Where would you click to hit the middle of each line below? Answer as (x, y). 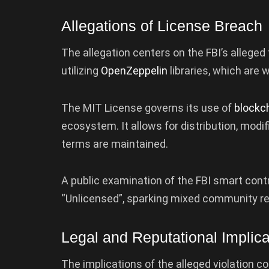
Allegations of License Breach (162, 26)
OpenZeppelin (135, 71)
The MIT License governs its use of (148, 107)
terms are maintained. (115, 144)
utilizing (81, 71)
